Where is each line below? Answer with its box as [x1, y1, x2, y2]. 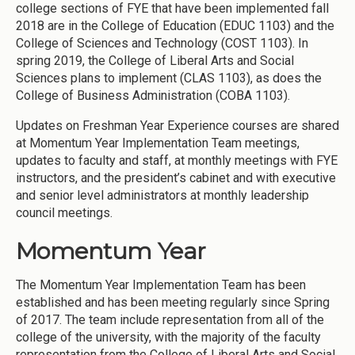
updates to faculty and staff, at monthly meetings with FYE [16, 153, 338, 169]
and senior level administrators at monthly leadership [16, 188, 309, 204]
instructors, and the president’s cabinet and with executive [16, 170, 336, 186]
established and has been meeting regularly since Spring [16, 294, 330, 310]
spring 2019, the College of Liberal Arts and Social [16, 53, 294, 69]
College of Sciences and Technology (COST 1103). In [16, 36, 308, 52]
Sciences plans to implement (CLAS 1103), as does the [16, 71, 322, 86]
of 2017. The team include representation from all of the [16, 311, 324, 327]
